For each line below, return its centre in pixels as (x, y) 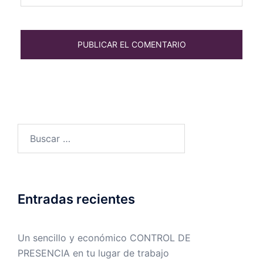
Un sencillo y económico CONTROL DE (104, 238)
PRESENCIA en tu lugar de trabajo (93, 253)
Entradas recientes (76, 199)
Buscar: (33, 131)
